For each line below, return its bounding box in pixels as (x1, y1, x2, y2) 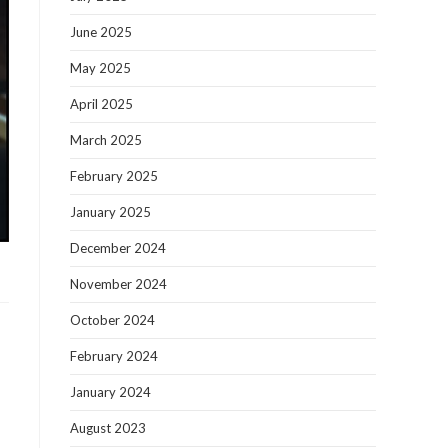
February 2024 (70, 348, 158, 364)
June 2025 (70, 24, 132, 40)
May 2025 (70, 60, 131, 76)
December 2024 (70, 240, 166, 256)
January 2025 (70, 204, 151, 220)
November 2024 (70, 276, 167, 292)
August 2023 (70, 420, 146, 436)
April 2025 (70, 96, 133, 112)
